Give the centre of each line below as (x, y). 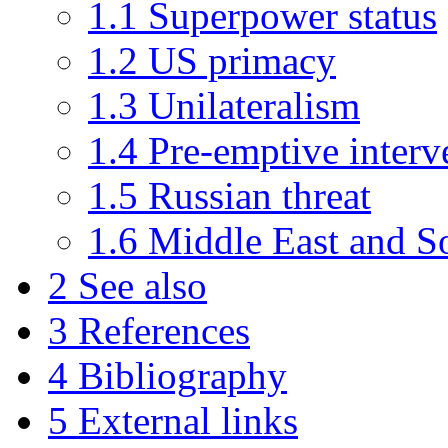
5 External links (173, 421)
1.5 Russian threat (229, 196)
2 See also (127, 286)
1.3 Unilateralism (224, 106)
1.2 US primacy (212, 61)
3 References (149, 331)
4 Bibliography (167, 376)
